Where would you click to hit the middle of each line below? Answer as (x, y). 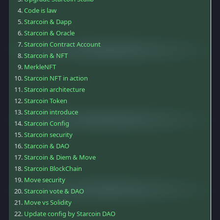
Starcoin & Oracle (49, 33)
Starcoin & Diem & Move (60, 157)
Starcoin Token (46, 101)
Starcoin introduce (51, 112)
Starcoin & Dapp (48, 22)
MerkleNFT (40, 67)
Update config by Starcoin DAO (70, 214)
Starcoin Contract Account (62, 44)
